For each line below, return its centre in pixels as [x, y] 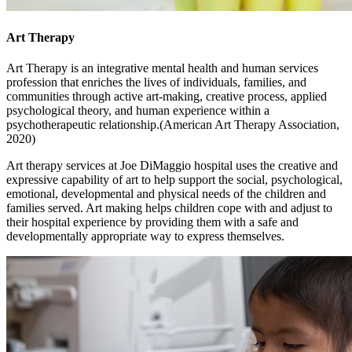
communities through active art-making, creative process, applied [167, 97]
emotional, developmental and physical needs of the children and [166, 194]
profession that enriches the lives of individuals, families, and [156, 82]
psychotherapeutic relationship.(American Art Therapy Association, [173, 125]
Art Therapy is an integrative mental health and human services [162, 68]
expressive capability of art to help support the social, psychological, [174, 180]
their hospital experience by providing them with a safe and [152, 222]
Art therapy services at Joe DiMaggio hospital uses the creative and [172, 166]
